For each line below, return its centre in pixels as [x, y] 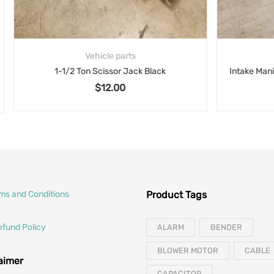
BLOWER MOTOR [188, 251]
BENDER [226, 228]
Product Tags [176, 195]
